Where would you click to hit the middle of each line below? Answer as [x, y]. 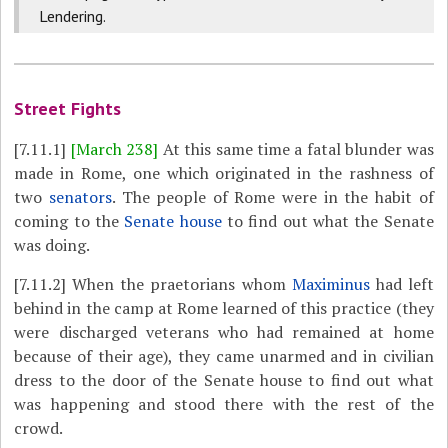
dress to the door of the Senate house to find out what [224, 380]
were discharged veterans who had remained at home [224, 332]
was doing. [52, 245]
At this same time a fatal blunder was [298, 149]
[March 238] [114, 149]
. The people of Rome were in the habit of [273, 197]
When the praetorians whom [179, 284]
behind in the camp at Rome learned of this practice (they [224, 308]
